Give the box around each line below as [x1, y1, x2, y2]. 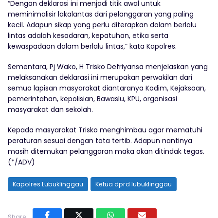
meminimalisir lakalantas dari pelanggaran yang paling [8, 9, 194, 19]
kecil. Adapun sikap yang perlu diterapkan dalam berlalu [8, 19, 197, 30]
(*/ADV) [8, 157, 35, 167]
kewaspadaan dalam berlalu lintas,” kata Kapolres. [8, 41, 177, 51]
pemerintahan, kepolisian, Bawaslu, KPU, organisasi [8, 93, 177, 104]
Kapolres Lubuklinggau [13, 180, 83, 188]
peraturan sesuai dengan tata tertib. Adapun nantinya [8, 135, 192, 145]
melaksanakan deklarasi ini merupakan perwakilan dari [8, 72, 192, 82]
